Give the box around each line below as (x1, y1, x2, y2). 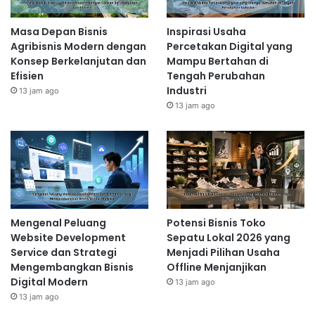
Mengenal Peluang (11, 215, 106, 230)
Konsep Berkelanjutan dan (11, 53, 146, 68)
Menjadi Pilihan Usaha (166, 245, 280, 259)
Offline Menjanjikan (166, 259, 266, 274)
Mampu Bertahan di (166, 53, 269, 68)
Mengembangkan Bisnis (11, 259, 134, 274)
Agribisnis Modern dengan (11, 39, 146, 53)
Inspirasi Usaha (166, 24, 246, 39)
